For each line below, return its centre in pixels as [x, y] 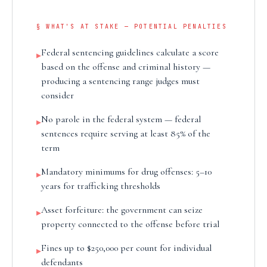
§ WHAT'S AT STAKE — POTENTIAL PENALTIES [132, 27]
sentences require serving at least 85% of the [126, 133]
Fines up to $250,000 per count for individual [126, 248]
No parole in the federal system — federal [121, 119]
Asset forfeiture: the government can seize [122, 210]
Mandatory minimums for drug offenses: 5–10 [126, 172]
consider [58, 95]
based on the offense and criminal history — [126, 67]
